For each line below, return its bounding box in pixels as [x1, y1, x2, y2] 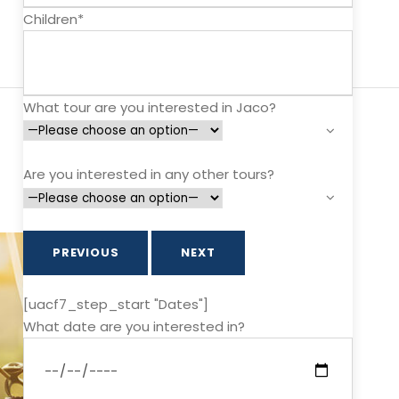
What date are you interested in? [23, 316, 245, 336]
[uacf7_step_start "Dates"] [23, 294, 208, 313]
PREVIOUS [53, 243, 119, 261]
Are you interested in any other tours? [23, 165, 274, 184]
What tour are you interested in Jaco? [23, 98, 276, 117]
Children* [23, 10, 84, 28]
